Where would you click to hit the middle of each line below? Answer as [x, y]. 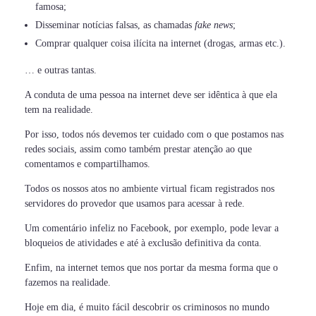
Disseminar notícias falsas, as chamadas [115, 25]
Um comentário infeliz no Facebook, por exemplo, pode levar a [152, 229]
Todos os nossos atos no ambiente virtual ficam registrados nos [150, 189]
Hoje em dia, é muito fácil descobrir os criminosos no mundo [147, 308]
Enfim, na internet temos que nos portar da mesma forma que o [151, 268]
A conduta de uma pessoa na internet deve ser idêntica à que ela [151, 95]
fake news [214, 25]
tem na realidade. [59, 110]
